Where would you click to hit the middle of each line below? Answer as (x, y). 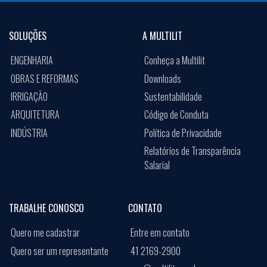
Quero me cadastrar (46, 233)
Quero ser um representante (60, 251)
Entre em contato (160, 233)
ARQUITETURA (35, 115)
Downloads (163, 78)
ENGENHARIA (32, 60)
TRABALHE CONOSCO (46, 208)
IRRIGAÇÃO (30, 96)
